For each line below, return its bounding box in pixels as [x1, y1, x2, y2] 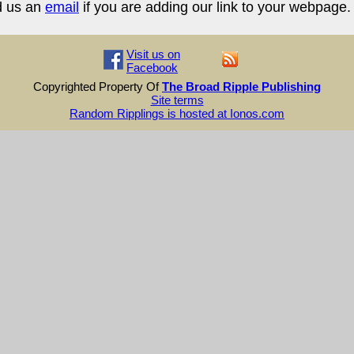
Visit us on [126, 47, 180, 61]
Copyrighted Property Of [33, 80, 162, 93]
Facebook [126, 61, 178, 74]
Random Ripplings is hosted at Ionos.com [70, 107, 284, 120]
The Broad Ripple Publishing [162, 80, 321, 93]
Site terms [150, 93, 204, 107]
